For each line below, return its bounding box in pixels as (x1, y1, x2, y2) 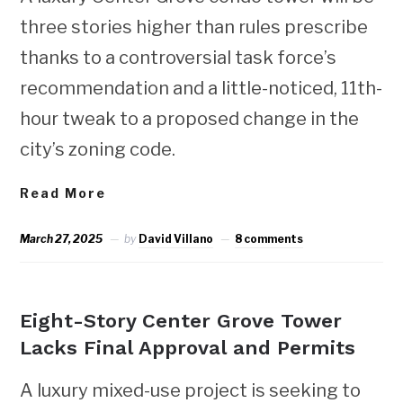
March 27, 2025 (20, 231, 103, 246)
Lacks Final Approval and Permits (20, 336, 356, 359)
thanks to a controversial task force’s (20, 46, 337, 68)
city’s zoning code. (20, 138, 176, 160)
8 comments (235, 231, 304, 246)
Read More (20, 184, 107, 201)
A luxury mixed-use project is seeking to (20, 379, 362, 401)
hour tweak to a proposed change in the (20, 107, 360, 130)
